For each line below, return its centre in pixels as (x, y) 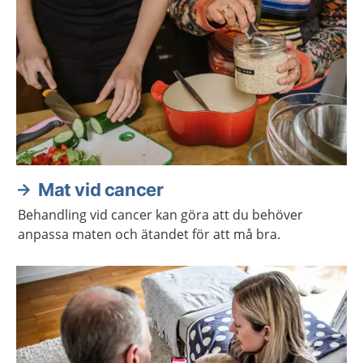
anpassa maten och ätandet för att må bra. (149, 234)
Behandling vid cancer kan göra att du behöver (160, 215)
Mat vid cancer (101, 190)
